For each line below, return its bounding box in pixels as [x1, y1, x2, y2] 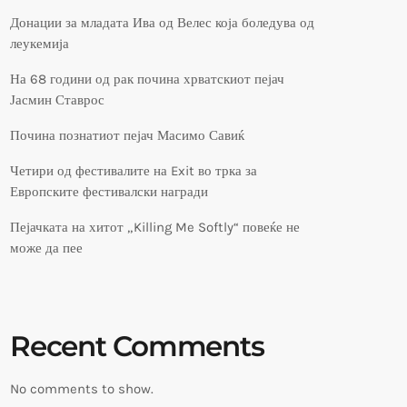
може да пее [10, 239, 83, 256]
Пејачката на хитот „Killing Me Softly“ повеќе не [10, 218, 300, 235]
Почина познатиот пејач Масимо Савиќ [10, 126, 244, 144]
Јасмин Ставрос [10, 91, 104, 108]
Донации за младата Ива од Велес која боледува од [10, 14, 314, 31]
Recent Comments [10, 329, 264, 364]
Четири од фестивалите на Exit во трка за [10, 162, 257, 179]
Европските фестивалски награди [10, 183, 208, 200]
